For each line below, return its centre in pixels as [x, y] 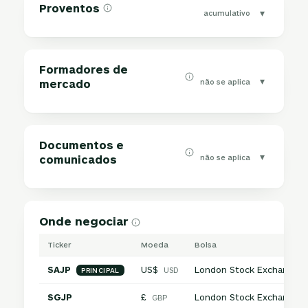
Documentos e [82, 145]
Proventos [70, 8]
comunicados [78, 159]
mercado [65, 84]
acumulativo [227, 13]
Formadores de [84, 69]
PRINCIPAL [100, 270]
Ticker [60, 244]
